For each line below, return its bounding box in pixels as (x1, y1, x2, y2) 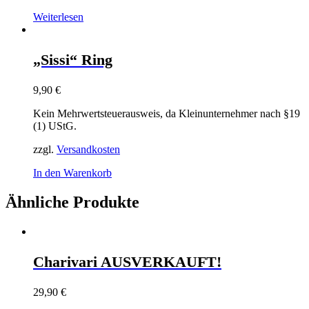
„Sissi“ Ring (33, 50, 112, 68)
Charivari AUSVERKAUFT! (33, 252, 221, 270)
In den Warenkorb (33, 166, 112, 179)
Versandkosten (57, 143, 120, 155)
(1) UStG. (33, 119, 77, 132)
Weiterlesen (33, 10, 83, 23)
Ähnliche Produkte (6, 192, 139, 211)
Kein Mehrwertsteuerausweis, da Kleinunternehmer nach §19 (33, 107, 300, 119)
